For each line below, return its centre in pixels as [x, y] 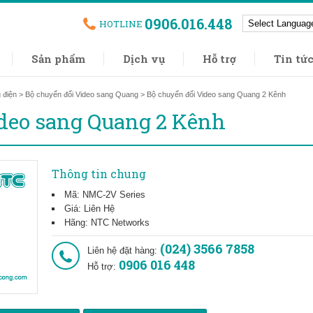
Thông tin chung [99, 174]
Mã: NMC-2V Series [105, 195]
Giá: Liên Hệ [89, 209]
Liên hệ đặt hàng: [124, 250]
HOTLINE [121, 24]
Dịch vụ [144, 59]
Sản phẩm [58, 59]
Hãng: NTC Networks [107, 223]
